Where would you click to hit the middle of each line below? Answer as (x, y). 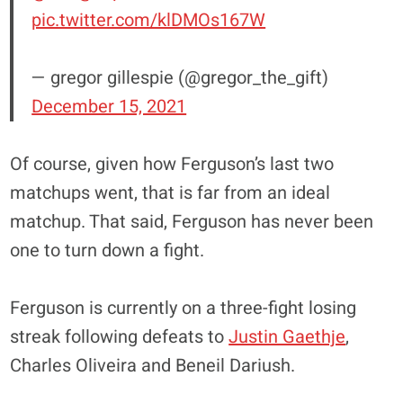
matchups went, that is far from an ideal (170, 193)
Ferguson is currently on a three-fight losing (184, 308)
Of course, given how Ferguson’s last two (172, 164)
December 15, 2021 (109, 106)
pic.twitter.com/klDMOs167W (149, 20)
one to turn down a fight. (107, 250)
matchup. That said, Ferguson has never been (192, 221)
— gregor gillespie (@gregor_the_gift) (180, 77)
